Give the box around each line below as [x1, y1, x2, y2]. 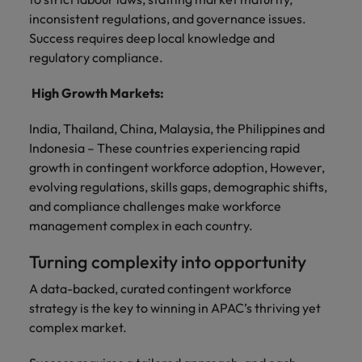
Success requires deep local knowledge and [29, 29, 275, 46]
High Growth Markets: [32, 84, 166, 101]
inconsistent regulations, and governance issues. [29, 10, 306, 27]
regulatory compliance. [29, 48, 163, 65]
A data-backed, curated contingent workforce [29, 280, 292, 297]
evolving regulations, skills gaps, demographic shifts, [29, 178, 327, 195]
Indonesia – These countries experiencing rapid [29, 139, 300, 156]
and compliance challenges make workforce [29, 197, 281, 214]
